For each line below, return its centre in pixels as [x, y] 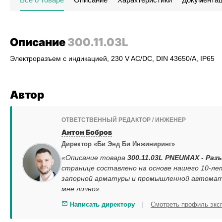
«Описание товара [94, 158]
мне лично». [82, 189]
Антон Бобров [87, 132]
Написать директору [101, 204]
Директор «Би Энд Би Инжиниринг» [118, 144]
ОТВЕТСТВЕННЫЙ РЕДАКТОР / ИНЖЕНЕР [124, 120]
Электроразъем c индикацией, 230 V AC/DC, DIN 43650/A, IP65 [112, 58]
